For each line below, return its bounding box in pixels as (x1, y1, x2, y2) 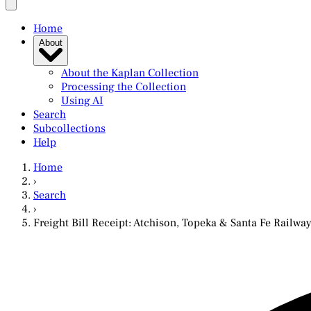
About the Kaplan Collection (61, 66, 199, 81)
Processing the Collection (61, 80, 186, 94)
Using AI (61, 94, 103, 108)
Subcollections (33, 121, 106, 136)
